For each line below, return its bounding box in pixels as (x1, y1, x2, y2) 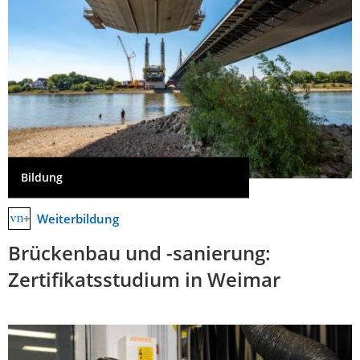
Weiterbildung (37, 211, 119, 227)
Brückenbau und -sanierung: (8, 239, 271, 267)
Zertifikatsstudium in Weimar (8, 266, 280, 293)
